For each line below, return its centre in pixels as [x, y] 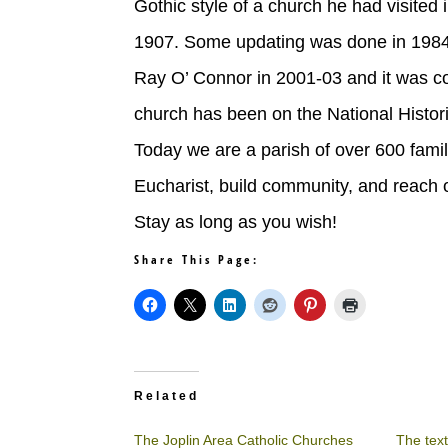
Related [167, 396]
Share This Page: [197, 259]
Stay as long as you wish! [236, 222]
